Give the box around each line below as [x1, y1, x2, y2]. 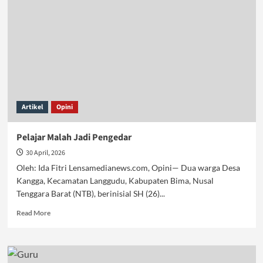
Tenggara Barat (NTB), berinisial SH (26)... [16, 188, 165, 198]
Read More [16, 208, 50, 217]
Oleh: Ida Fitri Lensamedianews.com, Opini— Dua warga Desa [16, 163, 240, 173]
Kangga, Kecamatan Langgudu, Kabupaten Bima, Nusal [16, 176, 214, 186]
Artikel [21, 102, 43, 112]
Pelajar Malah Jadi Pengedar [16, 131, 131, 144]
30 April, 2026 [25, 148, 65, 158]
